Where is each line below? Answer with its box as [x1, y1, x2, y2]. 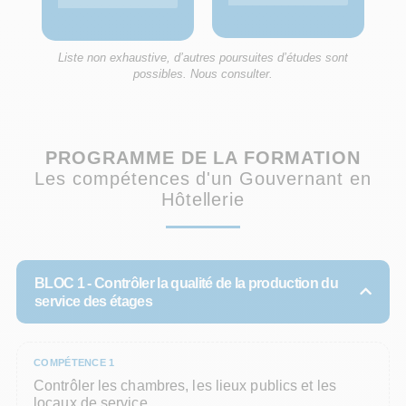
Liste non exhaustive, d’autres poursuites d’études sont [58, 52, 348, 65]
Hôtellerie [160, 189, 246, 210]
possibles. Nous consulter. [133, 68, 273, 82]
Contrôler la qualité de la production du [93, 274, 339, 291]
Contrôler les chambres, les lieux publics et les [34, 376, 336, 393]
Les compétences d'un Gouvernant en [34, 169, 372, 189]
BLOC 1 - [34, 274, 94, 291]
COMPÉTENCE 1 [34, 356, 115, 368]
